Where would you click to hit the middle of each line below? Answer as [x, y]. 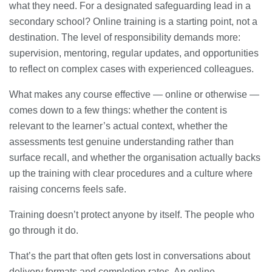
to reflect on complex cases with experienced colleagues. [131, 69]
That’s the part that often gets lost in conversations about [130, 256]
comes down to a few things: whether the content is [118, 110]
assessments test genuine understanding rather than [121, 142]
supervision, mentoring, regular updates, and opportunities [134, 53]
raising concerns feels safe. [68, 189]
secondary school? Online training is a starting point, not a [133, 22]
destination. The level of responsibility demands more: [125, 38]
